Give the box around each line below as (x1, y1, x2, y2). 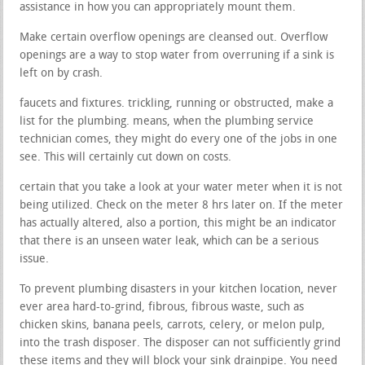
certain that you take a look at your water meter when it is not (20, 181, 343, 194)
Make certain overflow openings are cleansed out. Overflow (20, 31, 328, 44)
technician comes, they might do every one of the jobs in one (20, 133, 338, 146)
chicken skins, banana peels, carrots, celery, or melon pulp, (20, 319, 326, 332)
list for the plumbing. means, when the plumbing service (20, 115, 314, 128)
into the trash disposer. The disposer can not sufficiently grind (20, 336, 341, 350)
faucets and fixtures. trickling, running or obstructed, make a (20, 97, 334, 110)
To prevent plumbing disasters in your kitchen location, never (20, 283, 338, 296)
